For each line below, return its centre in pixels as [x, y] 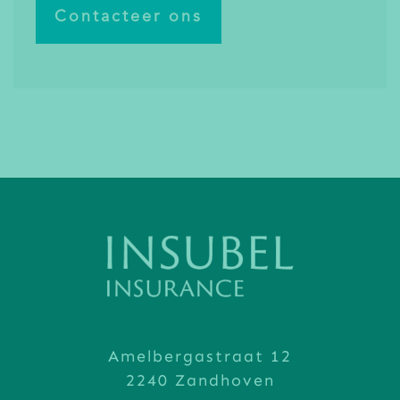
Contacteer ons [129, 17]
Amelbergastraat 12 [200, 357]
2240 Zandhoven [200, 381]
